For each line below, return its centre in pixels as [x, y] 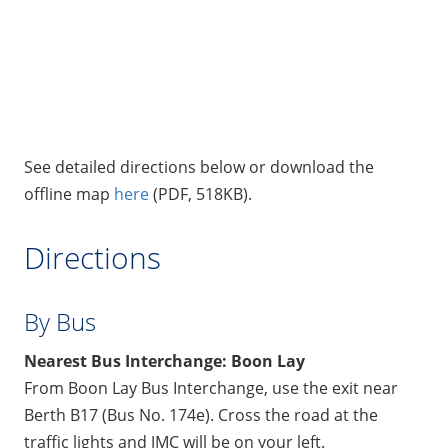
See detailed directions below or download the [199, 166]
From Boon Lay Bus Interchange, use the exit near [211, 387]
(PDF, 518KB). [200, 193]
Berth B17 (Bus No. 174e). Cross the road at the [201, 414]
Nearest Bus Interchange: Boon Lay [164, 360]
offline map [69, 193]
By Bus [60, 321]
